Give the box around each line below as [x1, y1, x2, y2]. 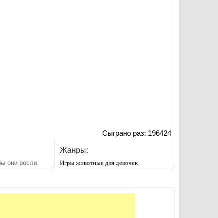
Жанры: [59, 145, 88, 154]
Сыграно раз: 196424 [102, 128, 172, 137]
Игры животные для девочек [59, 159, 138, 166]
